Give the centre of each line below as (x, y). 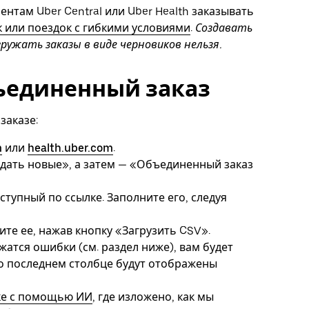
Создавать (224, 28)
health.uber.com (70, 148)
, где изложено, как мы (153, 297)
